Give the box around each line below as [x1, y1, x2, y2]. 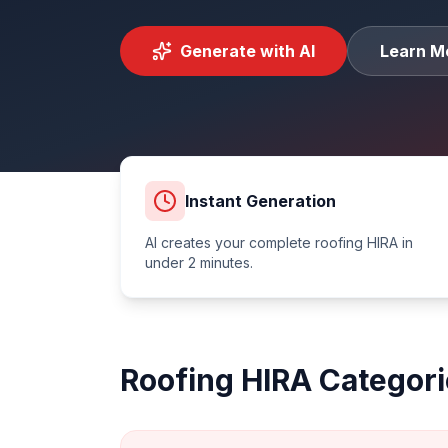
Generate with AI [180, 41, 315, 61]
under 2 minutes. [145, 254, 253, 271]
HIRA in [363, 234, 413, 251]
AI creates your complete [145, 234, 315, 251]
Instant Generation [185, 191, 336, 211]
